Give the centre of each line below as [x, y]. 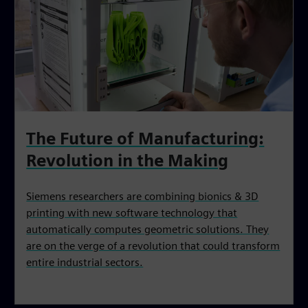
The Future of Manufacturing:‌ [145, 138]
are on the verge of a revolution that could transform [153, 245]
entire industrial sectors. [85, 262]
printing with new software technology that [132, 212]
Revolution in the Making [128, 160]
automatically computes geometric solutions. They [148, 229]
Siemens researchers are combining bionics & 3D [143, 196]
